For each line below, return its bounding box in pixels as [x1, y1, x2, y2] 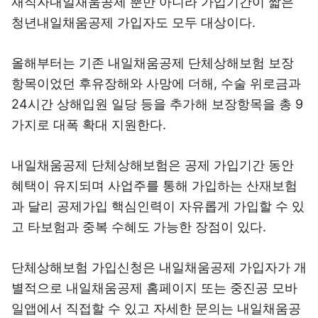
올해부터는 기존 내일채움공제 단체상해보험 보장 [11, 55, 294, 70]
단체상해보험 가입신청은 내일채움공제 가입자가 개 [11, 260, 307, 275]
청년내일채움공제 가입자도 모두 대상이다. [11, 15, 256, 30]
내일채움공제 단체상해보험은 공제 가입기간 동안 [11, 158, 294, 172]
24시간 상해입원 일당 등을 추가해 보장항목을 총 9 [11, 97, 303, 111]
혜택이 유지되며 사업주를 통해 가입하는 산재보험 [11, 178, 297, 193]
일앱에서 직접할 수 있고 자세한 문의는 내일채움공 [11, 301, 301, 316]
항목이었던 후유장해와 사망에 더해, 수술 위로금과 [11, 76, 301, 91]
